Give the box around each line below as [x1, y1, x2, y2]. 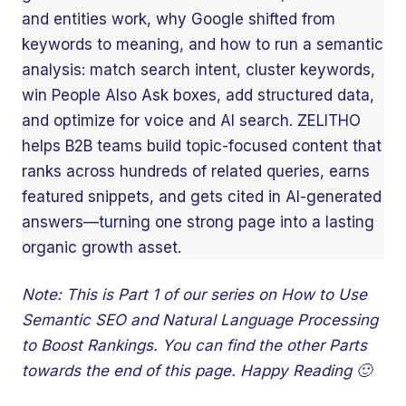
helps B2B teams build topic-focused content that [22, 137, 382, 155]
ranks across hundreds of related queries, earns [22, 162, 370, 180]
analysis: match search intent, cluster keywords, [22, 61, 375, 79]
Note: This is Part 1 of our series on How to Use [22, 285, 367, 304]
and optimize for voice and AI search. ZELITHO [22, 111, 361, 130]
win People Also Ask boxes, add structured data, [22, 86, 374, 104]
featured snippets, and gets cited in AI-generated [22, 188, 382, 206]
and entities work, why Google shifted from [22, 10, 335, 28]
